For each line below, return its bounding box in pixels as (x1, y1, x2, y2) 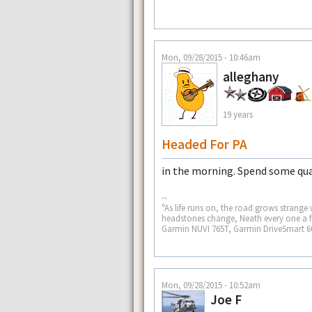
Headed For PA (162, 136, 247, 153)
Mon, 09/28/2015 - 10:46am (162, 52, 260, 63)
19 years (223, 108, 253, 120)
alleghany (223, 68, 279, 86)
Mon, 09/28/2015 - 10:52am (162, 279, 260, 291)
